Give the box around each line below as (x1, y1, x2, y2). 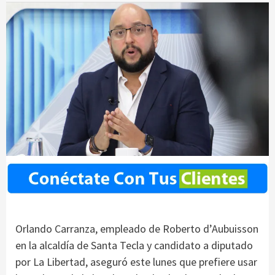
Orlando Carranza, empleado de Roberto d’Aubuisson (15, 221, 258, 236)
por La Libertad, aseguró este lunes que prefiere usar (15, 254, 257, 269)
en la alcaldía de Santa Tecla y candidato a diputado (15, 238, 253, 252)
